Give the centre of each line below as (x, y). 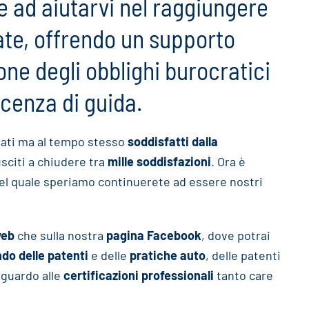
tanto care (243, 275)
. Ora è (228, 161)
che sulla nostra (60, 235)
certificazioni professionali (139, 275)
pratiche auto (168, 255)
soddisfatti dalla (173, 141)
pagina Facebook (154, 235)
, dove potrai (236, 235)
